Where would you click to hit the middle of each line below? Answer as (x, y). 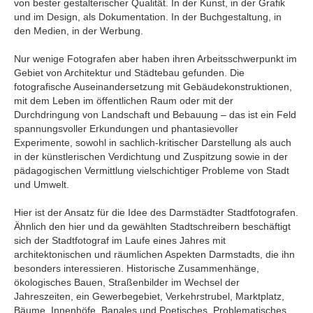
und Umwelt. (42, 185)
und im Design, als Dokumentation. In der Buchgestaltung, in (148, 17)
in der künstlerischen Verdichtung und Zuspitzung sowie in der (151, 157)
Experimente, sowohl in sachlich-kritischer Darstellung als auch (153, 143)
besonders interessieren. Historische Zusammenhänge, (137, 269)
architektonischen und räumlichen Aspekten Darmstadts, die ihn (154, 255)
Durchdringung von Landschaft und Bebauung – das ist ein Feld (155, 115)
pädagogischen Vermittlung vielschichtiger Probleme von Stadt (152, 171)
